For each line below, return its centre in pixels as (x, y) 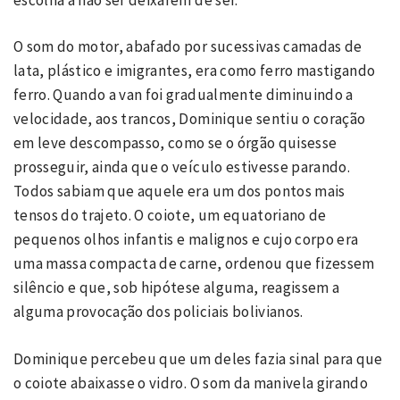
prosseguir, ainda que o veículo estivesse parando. (182, 167)
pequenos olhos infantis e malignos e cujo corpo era (186, 239)
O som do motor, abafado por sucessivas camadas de (188, 46)
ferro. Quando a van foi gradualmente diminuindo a (183, 95)
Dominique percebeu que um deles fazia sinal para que (198, 358)
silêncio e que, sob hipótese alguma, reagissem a (177, 287)
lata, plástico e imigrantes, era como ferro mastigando (195, 71)
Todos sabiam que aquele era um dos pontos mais (179, 191)
